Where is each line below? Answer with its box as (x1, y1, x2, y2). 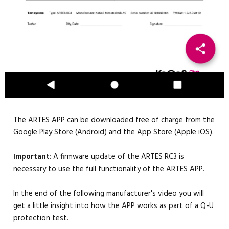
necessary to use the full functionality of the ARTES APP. (13, 163, 204, 175)
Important (13, 150, 50, 163)
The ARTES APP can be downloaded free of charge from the (13, 113, 215, 126)
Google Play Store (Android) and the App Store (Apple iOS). (13, 126, 214, 139)
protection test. (13, 212, 68, 224)
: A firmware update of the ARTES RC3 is (50, 150, 184, 163)
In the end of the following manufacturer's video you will (13, 187, 204, 200)
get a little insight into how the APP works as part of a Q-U (13, 199, 214, 212)
